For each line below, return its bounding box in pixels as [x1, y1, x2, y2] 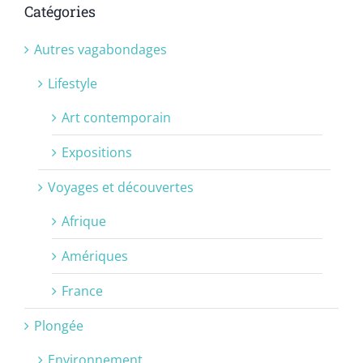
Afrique [62, 212, 106, 231]
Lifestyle [48, 75, 97, 93]
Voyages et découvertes [48, 178, 194, 197]
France [62, 282, 103, 301]
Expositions [62, 143, 132, 162]
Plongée [34, 317, 83, 335]
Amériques [62, 247, 128, 266]
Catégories [24, 2, 96, 22]
